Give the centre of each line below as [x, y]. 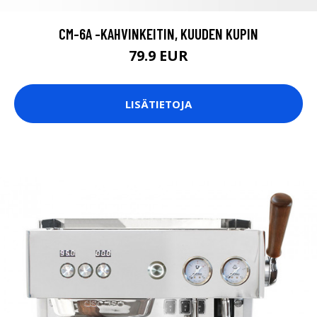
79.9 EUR [158, 56]
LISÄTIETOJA [158, 104]
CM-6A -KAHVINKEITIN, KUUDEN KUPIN [158, 34]
